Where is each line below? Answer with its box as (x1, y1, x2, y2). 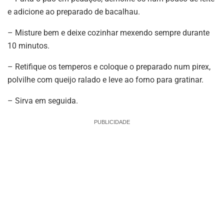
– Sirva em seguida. (7, 95, 78, 105)
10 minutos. (7, 40, 49, 50)
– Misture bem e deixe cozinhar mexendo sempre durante (7, 27, 209, 37)
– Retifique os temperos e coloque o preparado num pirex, (7, 61, 210, 71)
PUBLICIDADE (94, 118, 130, 125)
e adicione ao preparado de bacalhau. (7, 6, 140, 16)
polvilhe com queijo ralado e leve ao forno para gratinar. (7, 74, 203, 84)
